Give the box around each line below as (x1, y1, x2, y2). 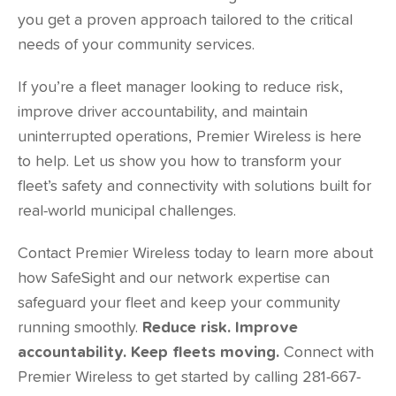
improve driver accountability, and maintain (18, 104, 308, 120)
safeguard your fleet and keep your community (18, 295, 340, 311)
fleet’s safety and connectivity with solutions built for (18, 179, 371, 194)
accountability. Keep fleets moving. (18, 345, 279, 361)
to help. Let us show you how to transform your (18, 154, 341, 170)
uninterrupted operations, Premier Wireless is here (18, 129, 362, 145)
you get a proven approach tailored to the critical (18, 12, 353, 28)
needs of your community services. (18, 37, 255, 53)
